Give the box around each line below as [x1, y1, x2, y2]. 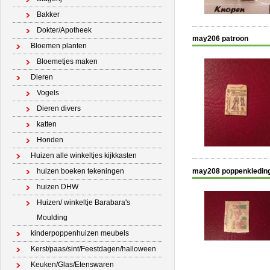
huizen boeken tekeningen [37, 167, 124, 175]
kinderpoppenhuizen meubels [31, 229, 129, 237]
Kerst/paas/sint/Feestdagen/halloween [31, 245, 156, 253]
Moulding [37, 213, 67, 222]
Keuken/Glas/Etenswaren [31, 260, 114, 269]
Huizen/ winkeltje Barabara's [37, 198, 130, 207]
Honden [37, 136, 63, 144]
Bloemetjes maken [37, 57, 98, 66]
